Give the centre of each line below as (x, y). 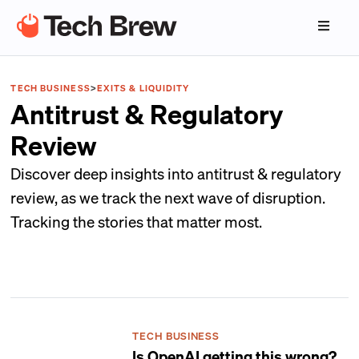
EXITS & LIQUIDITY (143, 88)
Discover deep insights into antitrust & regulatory (176, 173)
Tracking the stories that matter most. (137, 221)
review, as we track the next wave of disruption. (168, 197)
